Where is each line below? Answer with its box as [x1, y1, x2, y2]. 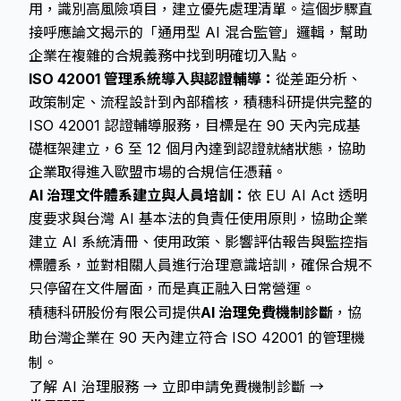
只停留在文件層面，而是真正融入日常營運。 [29, 279, 315, 297]
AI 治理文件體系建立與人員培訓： [29, 186, 247, 204]
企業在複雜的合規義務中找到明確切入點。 [29, 47, 301, 64]
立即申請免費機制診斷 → [162, 378, 324, 396]
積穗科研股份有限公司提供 [29, 303, 200, 321]
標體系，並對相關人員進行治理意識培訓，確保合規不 [29, 256, 372, 274]
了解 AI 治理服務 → [29, 378, 158, 396]
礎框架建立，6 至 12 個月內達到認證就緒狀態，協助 [29, 140, 366, 158]
